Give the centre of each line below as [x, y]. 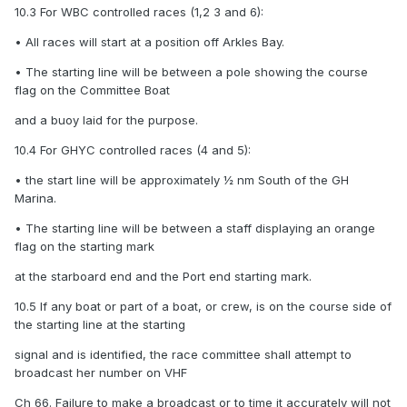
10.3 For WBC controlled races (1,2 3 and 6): [139, 12]
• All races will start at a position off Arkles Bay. [149, 42]
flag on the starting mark [84, 247]
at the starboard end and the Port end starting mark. [163, 277]
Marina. [35, 199]
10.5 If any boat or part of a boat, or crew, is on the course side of [203, 307]
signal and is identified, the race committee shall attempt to [183, 355]
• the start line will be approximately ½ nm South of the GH [182, 180]
